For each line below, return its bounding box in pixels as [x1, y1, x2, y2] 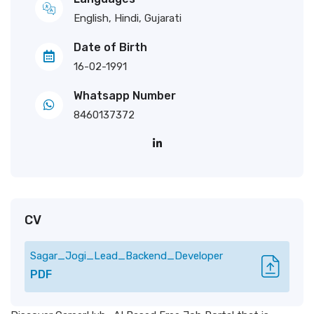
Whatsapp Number [74, 88, 176, 102]
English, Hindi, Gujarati [74, 11, 182, 25]
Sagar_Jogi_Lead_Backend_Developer [30, 249, 223, 262]
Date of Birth [74, 40, 147, 54]
